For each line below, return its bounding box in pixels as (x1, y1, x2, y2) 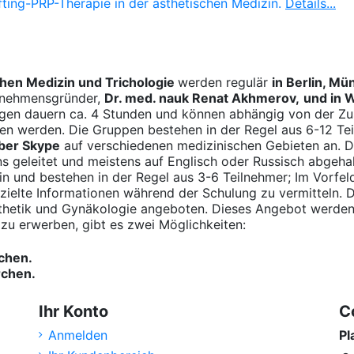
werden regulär (178, 73, 272, 90)
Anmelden (48, 326, 107, 343)
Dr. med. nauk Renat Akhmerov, (104, 89, 299, 106)
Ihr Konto (39, 301, 108, 321)
